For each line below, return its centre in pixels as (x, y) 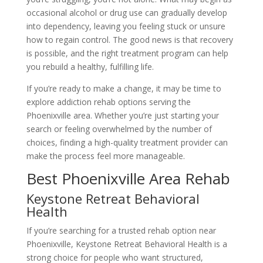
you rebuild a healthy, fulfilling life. (90, 67)
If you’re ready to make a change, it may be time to (124, 88)
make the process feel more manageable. (105, 156)
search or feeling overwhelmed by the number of (119, 129)
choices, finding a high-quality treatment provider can (127, 142)
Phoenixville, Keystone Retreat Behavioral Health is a (127, 244)
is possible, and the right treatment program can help (127, 53)
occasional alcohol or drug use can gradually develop (127, 13)
